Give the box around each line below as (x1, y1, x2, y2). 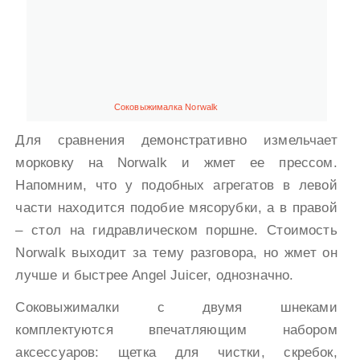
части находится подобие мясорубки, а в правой (15, 199, 337, 215)
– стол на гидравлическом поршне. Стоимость (15, 222, 337, 238)
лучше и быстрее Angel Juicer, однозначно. (15, 267, 294, 283)
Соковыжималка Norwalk (113, 101, 219, 112)
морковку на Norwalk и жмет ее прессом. (15, 154, 337, 170)
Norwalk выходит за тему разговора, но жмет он (15, 244, 337, 260)
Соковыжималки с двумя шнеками (15, 299, 337, 315)
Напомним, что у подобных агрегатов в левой (15, 177, 337, 193)
